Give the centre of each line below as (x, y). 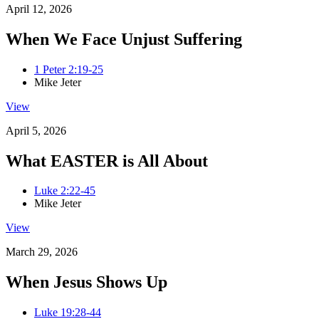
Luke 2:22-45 (65, 191)
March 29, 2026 (42, 252)
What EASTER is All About (107, 161)
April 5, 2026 (36, 130)
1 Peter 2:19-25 (69, 69)
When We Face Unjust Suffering (124, 39)
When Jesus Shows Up (87, 282)
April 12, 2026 (39, 9)
